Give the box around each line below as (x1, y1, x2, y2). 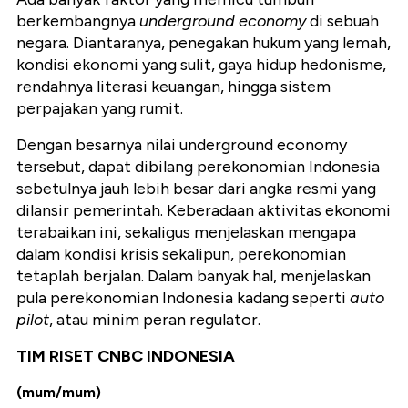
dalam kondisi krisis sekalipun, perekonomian (16, 243, 346, 264)
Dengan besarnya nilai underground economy (16, 134, 347, 155)
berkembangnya (16, 10, 139, 31)
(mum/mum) (16, 382, 101, 401)
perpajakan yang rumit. (16, 97, 183, 118)
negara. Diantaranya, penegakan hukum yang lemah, (16, 32, 391, 53)
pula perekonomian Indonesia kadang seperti (16, 287, 350, 308)
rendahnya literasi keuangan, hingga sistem (16, 76, 331, 97)
